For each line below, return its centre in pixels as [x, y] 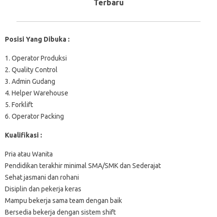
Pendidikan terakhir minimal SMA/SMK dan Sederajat [83, 165]
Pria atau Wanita [29, 154]
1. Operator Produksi [36, 58]
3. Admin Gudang [30, 81]
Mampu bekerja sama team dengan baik [63, 200]
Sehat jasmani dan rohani [42, 177]
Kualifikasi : [23, 135]
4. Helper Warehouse [37, 93]
